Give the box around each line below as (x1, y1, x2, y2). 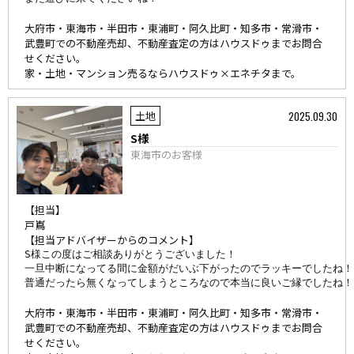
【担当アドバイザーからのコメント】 (24, 232, 199, 247)
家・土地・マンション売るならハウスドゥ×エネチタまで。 (24, 66, 301, 81)
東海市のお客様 (130, 147, 203, 162)
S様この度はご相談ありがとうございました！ (24, 248, 236, 260)
